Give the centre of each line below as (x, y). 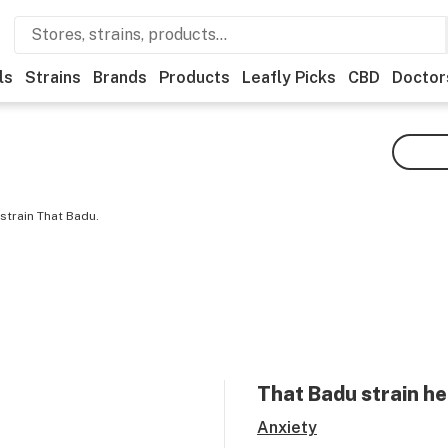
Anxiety (286, 427)
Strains (53, 77)
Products (194, 77)
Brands (120, 77)
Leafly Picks (289, 77)
